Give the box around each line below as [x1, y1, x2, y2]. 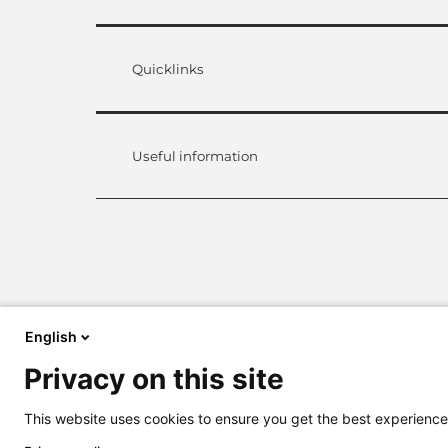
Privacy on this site [24, 362, 284, 396]
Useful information [132, 147, 258, 164]
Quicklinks [132, 60, 204, 77]
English [25, 328, 77, 345]
